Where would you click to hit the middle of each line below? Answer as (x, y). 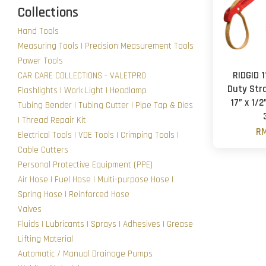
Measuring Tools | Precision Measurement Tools (106, 46)
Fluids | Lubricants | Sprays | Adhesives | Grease (105, 224)
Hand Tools (38, 31)
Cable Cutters (43, 150)
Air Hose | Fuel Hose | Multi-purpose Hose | (96, 179)
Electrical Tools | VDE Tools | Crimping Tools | (98, 135)
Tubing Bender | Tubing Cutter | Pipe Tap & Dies (105, 105)
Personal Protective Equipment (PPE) (85, 164)
